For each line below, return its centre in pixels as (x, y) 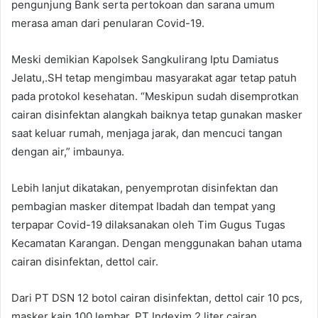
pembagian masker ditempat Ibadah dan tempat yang (143, 206)
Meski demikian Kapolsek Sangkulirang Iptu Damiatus (145, 59)
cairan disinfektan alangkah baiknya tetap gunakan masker (157, 114)
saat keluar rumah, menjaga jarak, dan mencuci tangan (147, 133)
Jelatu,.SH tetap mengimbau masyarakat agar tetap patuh (154, 77)
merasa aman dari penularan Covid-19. (108, 23)
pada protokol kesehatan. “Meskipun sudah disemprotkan (155, 96)
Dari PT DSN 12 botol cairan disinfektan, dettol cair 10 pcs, (157, 297)
